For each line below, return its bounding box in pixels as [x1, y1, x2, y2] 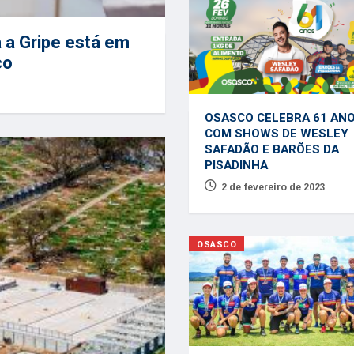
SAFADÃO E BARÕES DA [204, 141, 339, 159]
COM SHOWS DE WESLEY [204, 125, 348, 143]
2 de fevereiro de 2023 [220, 182, 326, 194]
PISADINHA [204, 156, 268, 175]
